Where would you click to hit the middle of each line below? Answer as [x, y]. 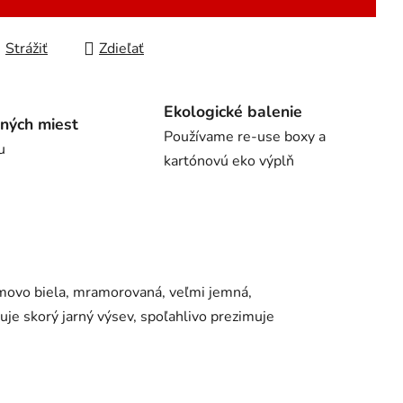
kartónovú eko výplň [229, 161]
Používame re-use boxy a [245, 137]
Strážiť [27, 49]
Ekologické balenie [233, 112]
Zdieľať [121, 49]
